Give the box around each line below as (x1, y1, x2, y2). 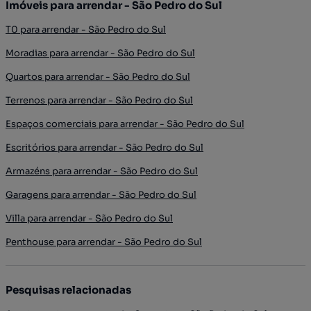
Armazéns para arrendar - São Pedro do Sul (6, 165, 198, 177)
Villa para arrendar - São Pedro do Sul (6, 212, 173, 224)
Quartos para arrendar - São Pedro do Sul (6, 70, 190, 83)
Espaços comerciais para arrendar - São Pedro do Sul (6, 117, 244, 130)
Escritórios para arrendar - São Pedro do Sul (6, 141, 203, 153)
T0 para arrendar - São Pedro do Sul (6, 23, 166, 35)
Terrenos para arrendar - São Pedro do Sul (6, 94, 193, 106)
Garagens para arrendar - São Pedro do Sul (6, 188, 196, 201)
